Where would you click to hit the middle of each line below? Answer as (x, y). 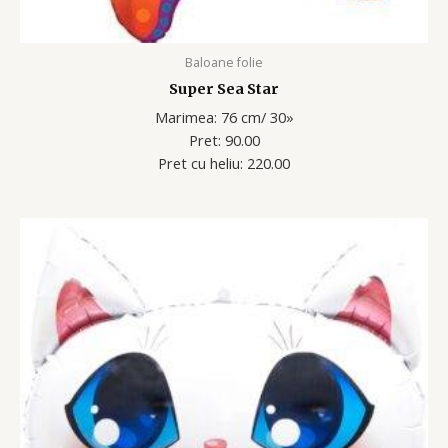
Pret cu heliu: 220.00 (224, 162)
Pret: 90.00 (224, 139)
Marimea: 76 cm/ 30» (224, 116)
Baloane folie (224, 63)
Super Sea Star (224, 89)
